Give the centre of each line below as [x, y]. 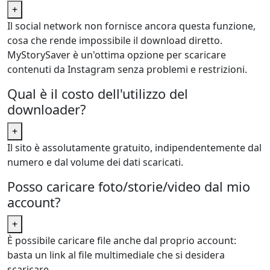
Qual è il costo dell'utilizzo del [98, 94]
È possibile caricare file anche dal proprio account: [122, 241]
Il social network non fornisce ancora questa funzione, [131, 26]
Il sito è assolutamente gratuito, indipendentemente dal [134, 148]
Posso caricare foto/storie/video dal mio [129, 187]
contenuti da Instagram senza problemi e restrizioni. [127, 70]
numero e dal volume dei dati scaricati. [95, 162]
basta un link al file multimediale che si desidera [116, 255]
